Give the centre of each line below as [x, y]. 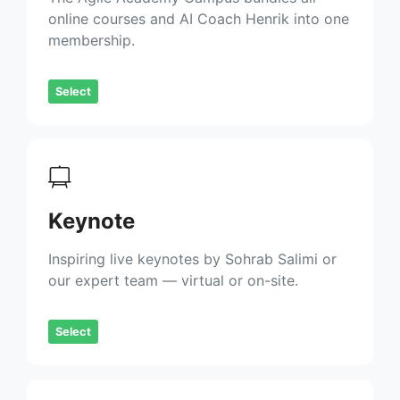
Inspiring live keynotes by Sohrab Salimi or [192, 258]
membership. [92, 40]
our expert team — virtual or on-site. [173, 280]
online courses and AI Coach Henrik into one [199, 18]
